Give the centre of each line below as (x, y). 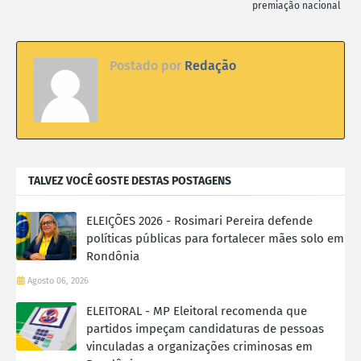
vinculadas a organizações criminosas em (199, 347)
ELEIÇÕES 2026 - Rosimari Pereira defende (199, 221)
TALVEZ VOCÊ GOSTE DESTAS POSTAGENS (130, 181)
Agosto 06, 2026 (58, 281)
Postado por (145, 66)
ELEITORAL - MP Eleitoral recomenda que (197, 311)
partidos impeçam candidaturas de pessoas (205, 329)
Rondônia (113, 257)
